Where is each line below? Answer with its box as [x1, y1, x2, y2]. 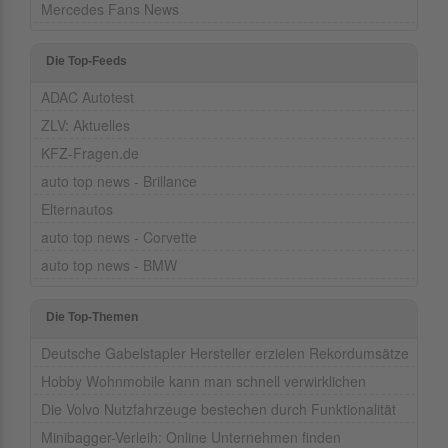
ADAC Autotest [41, 87, 134, 108]
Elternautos [41, 199, 113, 220]
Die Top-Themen [46, 310, 138, 325]
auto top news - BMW [41, 255, 177, 276]
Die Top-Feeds [46, 54, 127, 69]
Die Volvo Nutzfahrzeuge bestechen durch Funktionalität [41, 399, 396, 420]
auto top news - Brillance [41, 171, 197, 192]
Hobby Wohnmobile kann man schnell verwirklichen [41, 371, 366, 392]
